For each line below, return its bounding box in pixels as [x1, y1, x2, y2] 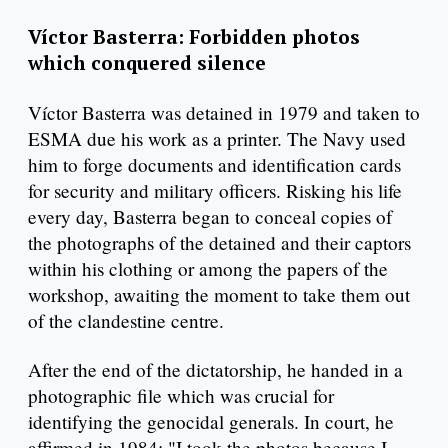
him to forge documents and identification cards [28, 151, 401, 177]
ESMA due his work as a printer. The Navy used [28, 125, 406, 151]
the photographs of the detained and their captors [28, 229, 411, 255]
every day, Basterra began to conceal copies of [28, 203, 392, 229]
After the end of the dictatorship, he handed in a [28, 357, 403, 383]
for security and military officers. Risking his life [28, 177, 402, 203]
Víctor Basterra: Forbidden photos [28, 23, 360, 49]
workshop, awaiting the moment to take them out [28, 281, 410, 307]
